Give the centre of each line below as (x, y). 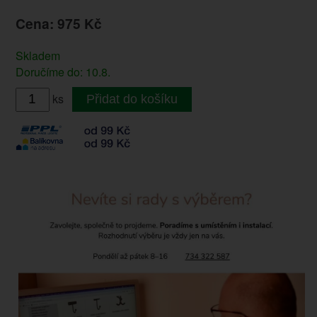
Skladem (38, 56)
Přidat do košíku (132, 99)
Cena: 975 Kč (58, 24)
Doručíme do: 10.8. (63, 72)
